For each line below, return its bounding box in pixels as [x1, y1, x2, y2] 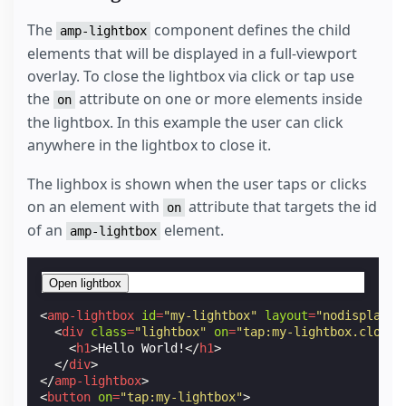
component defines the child [150, 20, 351, 41]
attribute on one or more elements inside [75, 89, 362, 110]
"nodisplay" [315, 307, 396, 323]
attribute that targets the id [185, 196, 377, 217]
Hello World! [98, 340, 186, 355]
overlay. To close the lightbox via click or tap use [27, 66, 354, 87]
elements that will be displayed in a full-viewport [27, 43, 357, 64]
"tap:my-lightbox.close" [236, 324, 403, 339]
